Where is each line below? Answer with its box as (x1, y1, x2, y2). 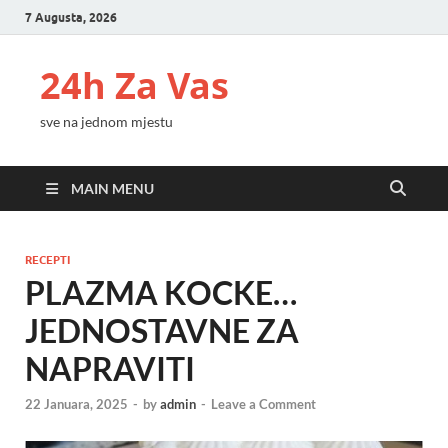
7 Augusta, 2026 (25, 9, 117, 25)
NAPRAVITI (25, 349, 195, 388)
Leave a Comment (211, 396, 316, 413)
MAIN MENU (71, 180, 154, 197)
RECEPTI (25, 253, 70, 267)
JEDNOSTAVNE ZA (25, 311, 299, 350)
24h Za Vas (40, 61, 229, 110)
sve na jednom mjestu (40, 113, 173, 130)
